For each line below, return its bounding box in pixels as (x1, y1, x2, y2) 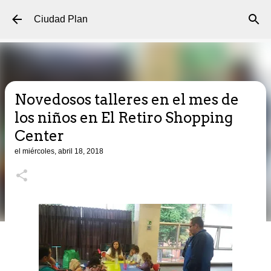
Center (15, 127, 64, 145)
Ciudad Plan (34, 14, 88, 24)
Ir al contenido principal (85, 10, 186, 20)
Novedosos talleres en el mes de (15, 91, 239, 108)
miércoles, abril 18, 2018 (22, 147, 103, 155)
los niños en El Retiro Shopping (15, 109, 233, 126)
